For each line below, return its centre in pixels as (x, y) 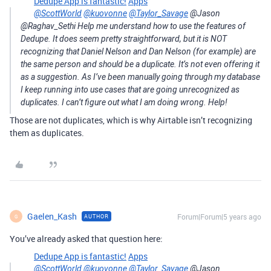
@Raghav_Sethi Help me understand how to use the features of (133, 26)
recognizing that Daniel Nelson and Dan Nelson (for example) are (138, 51)
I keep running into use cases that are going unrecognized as (130, 90)
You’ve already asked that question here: (86, 239)
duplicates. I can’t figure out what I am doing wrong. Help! (124, 102)
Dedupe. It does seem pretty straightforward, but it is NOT (124, 39)
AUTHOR (96, 216)
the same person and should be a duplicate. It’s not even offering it (140, 64)
